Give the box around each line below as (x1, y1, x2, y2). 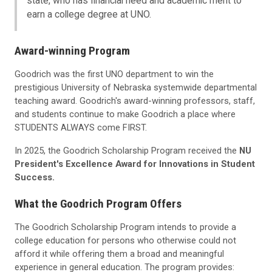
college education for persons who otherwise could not (15, 234, 236, 246)
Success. (15, 172, 55, 183)
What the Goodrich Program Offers (15, 196, 182, 211)
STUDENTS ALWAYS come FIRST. (15, 122, 147, 134)
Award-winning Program (15, 44, 130, 58)
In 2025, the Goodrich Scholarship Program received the (15, 145, 239, 157)
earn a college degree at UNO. (27, 8, 151, 21)
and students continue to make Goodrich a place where (15, 109, 236, 120)
